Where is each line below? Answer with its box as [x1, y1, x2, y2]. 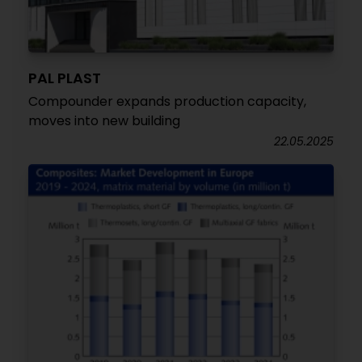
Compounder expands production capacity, [28, 91, 306, 111]
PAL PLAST [28, 67, 101, 88]
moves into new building [28, 111, 180, 130]
